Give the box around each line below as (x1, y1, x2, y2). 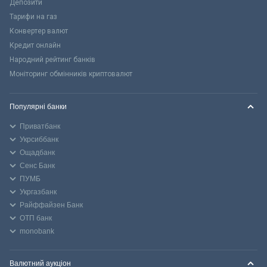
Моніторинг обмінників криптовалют (10, 69, 132, 78)
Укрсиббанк (20, 135, 58, 144)
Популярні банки (10, 102, 67, 111)
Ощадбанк (20, 148, 55, 157)
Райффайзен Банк (20, 200, 83, 209)
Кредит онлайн (10, 41, 61, 49)
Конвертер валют (10, 26, 68, 35)
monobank (20, 226, 54, 235)
